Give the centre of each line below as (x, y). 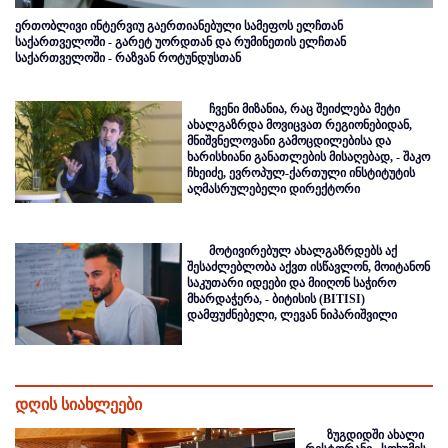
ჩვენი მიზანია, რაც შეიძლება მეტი (305, 109)
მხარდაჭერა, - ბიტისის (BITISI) (276, 299)
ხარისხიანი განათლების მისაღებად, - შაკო (309, 157)
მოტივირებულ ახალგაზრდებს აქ (303, 251)
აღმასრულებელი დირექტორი (274, 189)
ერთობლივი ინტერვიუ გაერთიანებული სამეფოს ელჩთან (179, 26)
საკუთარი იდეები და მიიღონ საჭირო (292, 283)
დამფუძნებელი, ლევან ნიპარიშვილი (292, 315)
